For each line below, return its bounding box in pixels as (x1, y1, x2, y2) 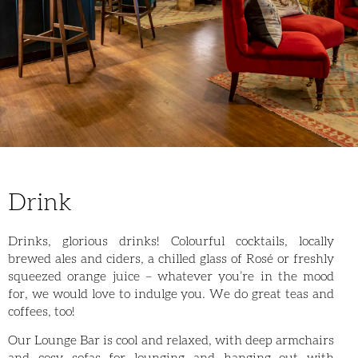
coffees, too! (8, 304, 74, 318)
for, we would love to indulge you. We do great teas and (8, 287, 334, 300)
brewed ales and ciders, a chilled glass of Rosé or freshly (8, 252, 334, 265)
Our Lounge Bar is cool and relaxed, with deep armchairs (8, 334, 334, 348)
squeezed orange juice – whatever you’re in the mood (8, 269, 334, 283)
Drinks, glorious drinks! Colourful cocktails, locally (8, 234, 334, 248)
